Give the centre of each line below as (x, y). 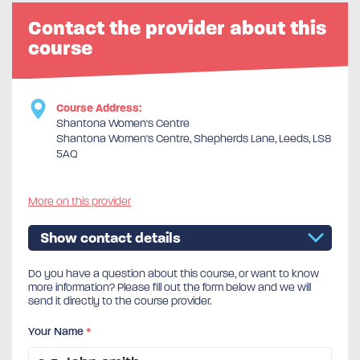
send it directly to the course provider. (120, 301)
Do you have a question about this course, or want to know (174, 273)
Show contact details (110, 237)
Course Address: (99, 108)
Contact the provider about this (177, 28)
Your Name (57, 331)
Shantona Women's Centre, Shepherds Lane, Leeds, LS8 (194, 138)
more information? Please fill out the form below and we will (170, 287)
